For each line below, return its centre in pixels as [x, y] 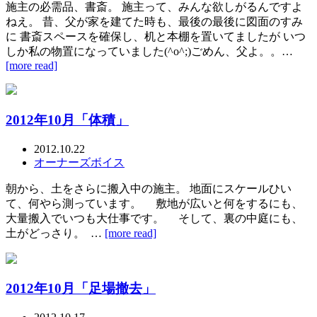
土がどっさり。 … [55, 233]
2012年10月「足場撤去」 [81, 289]
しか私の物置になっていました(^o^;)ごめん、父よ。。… [149, 52]
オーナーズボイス [79, 162]
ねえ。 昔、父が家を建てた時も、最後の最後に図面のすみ [154, 22]
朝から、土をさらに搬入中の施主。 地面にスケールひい [149, 188]
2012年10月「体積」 [67, 120]
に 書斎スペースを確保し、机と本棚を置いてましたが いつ [156, 37]
